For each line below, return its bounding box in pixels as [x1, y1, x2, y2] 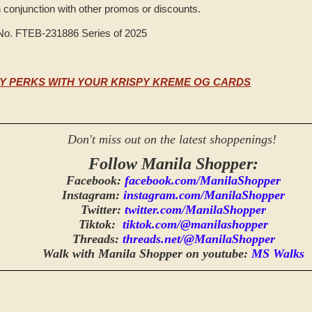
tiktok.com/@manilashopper [123, 217, 268, 232]
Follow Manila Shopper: [88, 155, 258, 173]
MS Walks [251, 247, 304, 261]
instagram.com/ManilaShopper [123, 188, 285, 203]
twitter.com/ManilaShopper [125, 203, 266, 217]
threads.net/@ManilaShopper [122, 232, 275, 247]
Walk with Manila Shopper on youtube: [42, 247, 251, 261]
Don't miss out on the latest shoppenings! [67, 132, 280, 147]
